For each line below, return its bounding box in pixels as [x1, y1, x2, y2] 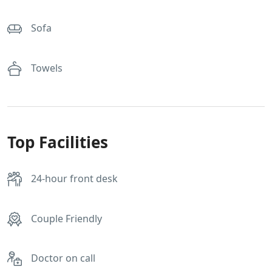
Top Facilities [7, 131, 108, 153]
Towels [31, 61, 63, 75]
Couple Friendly [31, 211, 102, 225]
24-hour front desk [31, 172, 118, 186]
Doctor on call [31, 251, 95, 265]
